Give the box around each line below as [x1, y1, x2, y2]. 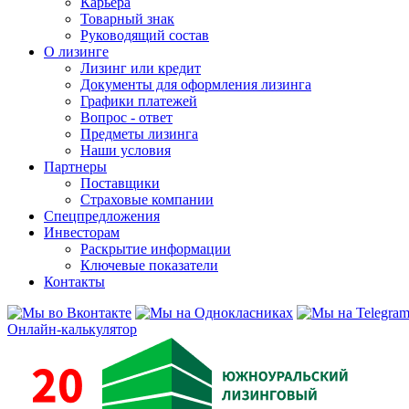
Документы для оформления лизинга [80, 77, 311, 92]
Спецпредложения [44, 208, 160, 224]
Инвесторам [44, 225, 120, 240]
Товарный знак [80, 11, 174, 26]
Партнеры [44, 159, 107, 174]
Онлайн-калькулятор [7, 321, 137, 337]
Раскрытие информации [80, 241, 231, 257]
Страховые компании [80, 192, 214, 207]
